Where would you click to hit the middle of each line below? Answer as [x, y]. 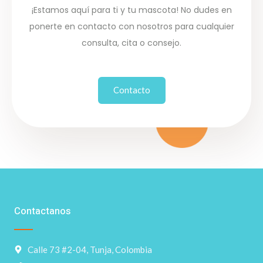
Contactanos [43, 211]
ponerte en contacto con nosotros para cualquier [131, 26]
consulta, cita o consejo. [131, 43]
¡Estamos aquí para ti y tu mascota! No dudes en [131, 10]
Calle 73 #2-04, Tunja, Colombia [90, 249]
